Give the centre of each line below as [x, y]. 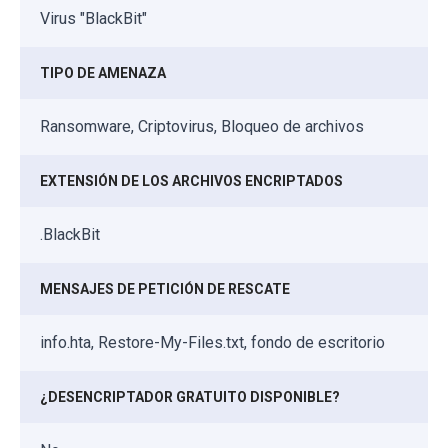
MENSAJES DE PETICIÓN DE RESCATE [165, 289]
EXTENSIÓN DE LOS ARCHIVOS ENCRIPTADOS [191, 181]
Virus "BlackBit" [93, 19]
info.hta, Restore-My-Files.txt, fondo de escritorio [212, 343]
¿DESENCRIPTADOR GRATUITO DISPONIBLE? [190, 397]
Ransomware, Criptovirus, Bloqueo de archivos [202, 127]
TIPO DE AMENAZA [103, 73]
